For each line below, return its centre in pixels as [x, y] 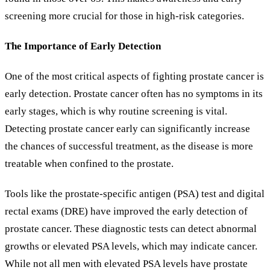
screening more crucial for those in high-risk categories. [124, 16]
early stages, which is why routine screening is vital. [116, 111]
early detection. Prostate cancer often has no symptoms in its [134, 94]
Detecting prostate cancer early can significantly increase [127, 129]
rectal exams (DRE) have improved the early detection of [126, 212]
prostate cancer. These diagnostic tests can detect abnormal [131, 229]
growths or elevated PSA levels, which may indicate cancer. [131, 246]
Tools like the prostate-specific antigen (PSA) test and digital [135, 194]
